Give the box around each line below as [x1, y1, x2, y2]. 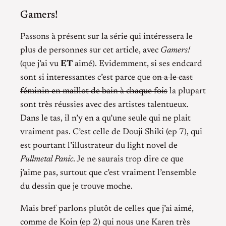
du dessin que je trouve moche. [20, 182, 133, 191]
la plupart [167, 86, 206, 96]
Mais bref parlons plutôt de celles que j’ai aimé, [20, 204, 194, 214]
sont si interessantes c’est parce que [20, 73, 152, 82]
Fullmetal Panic [20, 154, 73, 164]
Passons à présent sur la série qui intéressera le [20, 32, 193, 41]
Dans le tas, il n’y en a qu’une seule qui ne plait [20, 114, 191, 123]
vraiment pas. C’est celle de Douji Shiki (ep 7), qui [20, 127, 202, 137]
